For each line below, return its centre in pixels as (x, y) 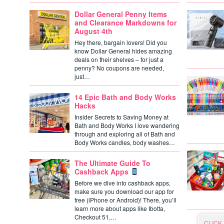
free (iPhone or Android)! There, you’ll (125, 200)
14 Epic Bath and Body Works (125, 97)
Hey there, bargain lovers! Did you (121, 42)
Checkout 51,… (95, 217)
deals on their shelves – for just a (119, 59)
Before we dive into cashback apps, (122, 183)
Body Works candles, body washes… (125, 142)
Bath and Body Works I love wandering (127, 125)
